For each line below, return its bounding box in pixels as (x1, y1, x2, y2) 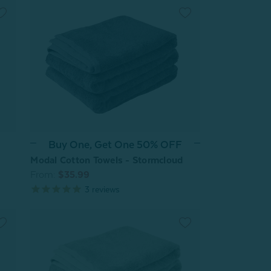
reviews (90, 184, 120, 194)
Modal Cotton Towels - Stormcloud (30, 154, 183, 166)
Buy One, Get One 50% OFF (48, 138, 183, 151)
